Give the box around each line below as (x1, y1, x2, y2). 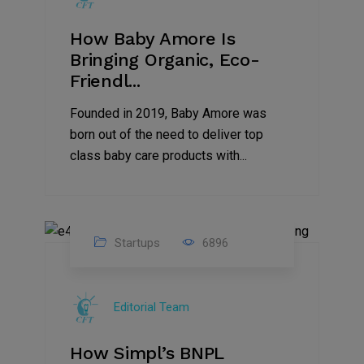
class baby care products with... (70, 147, 247, 163)
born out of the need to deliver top (70, 126, 263, 142)
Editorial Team (114, 299, 189, 314)
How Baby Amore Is (70, 28, 236, 49)
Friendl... (70, 70, 141, 91)
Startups (111, 235, 160, 250)
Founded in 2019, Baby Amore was (70, 105, 266, 121)
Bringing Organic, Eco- (70, 49, 260, 70)
